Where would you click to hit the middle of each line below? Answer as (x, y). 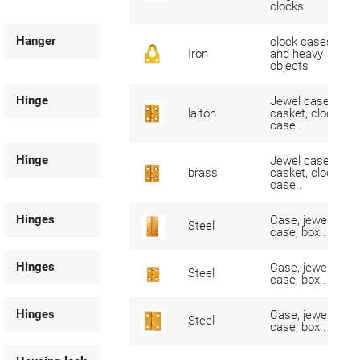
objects (289, 66)
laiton (202, 113)
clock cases (301, 42)
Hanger (36, 41)
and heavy (297, 54)
